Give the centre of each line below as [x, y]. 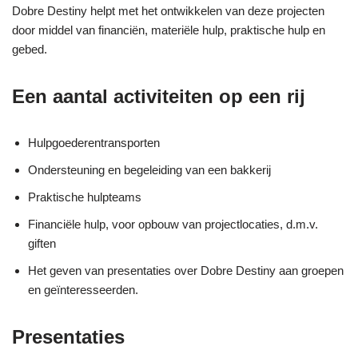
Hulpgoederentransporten [94, 142]
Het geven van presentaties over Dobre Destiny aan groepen [186, 270]
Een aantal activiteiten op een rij [159, 96]
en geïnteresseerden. [83, 289]
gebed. [30, 49]
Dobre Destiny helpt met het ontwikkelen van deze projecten [168, 10]
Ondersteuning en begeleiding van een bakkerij [149, 169]
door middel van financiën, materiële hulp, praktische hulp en [169, 30]
